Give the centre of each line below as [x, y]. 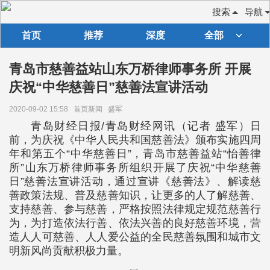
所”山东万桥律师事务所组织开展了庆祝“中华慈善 [135, 168]
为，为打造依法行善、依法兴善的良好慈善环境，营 [135, 223]
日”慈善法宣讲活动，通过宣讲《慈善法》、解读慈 [135, 181]
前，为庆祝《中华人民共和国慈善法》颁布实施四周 [135, 140]
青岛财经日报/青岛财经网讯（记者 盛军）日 [146, 126]
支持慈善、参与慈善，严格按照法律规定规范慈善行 [135, 209]
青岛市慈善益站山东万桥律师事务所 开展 [130, 69]
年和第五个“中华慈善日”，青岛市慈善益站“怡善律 [135, 154]
